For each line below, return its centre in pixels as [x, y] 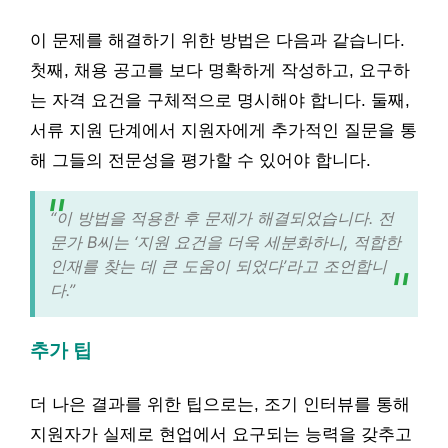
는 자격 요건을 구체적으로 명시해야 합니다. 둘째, [220, 100]
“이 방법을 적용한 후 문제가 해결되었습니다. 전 [222, 217]
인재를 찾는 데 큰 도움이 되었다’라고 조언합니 [218, 265]
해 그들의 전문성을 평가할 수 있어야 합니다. [200, 160]
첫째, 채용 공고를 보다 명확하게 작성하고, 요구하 [220, 70]
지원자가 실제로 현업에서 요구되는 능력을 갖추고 [221, 434]
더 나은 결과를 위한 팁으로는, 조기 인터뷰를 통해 [220, 404]
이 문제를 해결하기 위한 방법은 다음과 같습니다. [217, 40]
